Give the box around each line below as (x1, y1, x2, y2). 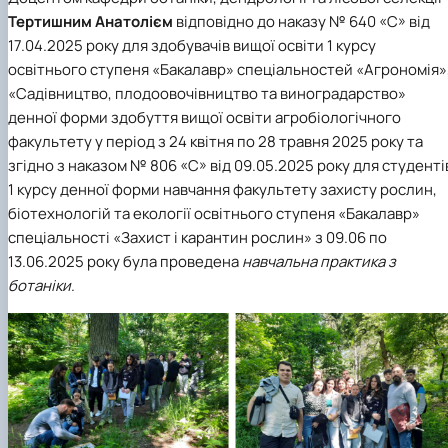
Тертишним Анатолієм (8, 11, 173, 33)
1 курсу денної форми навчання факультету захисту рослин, (8, 179, 437, 201)
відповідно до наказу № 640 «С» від (173, 11, 430, 33)
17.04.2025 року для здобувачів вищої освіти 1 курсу (8, 35, 376, 57)
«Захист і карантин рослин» (113, 227, 312, 249)
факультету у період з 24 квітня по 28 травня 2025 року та (8, 131, 423, 153)
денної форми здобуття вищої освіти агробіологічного (8, 107, 401, 129)
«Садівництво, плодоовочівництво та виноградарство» (8, 83, 406, 105)
